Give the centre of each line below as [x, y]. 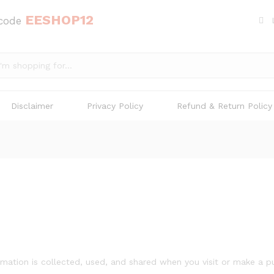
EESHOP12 [59, 20]
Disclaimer [32, 106]
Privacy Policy [115, 106]
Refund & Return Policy [224, 106]
